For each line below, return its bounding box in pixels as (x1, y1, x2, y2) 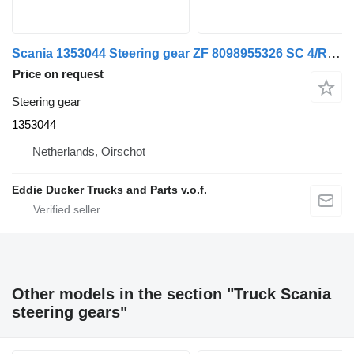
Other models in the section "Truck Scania (12, 285, 331, 303)
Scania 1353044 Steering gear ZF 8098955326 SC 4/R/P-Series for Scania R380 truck (327, 46, 341, 62)
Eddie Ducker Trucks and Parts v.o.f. (12, 183, 207, 197)
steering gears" (12, 303, 127, 322)
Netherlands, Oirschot (32, 145, 145, 159)
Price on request (13, 67, 104, 81)
